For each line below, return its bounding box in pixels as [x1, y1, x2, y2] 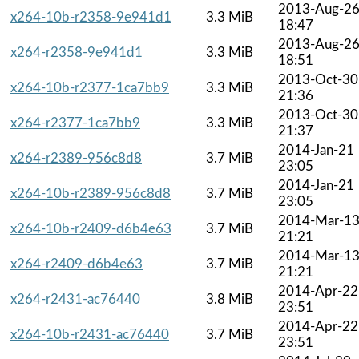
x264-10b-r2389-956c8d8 [10, 186, 171, 200]
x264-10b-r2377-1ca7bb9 [10, 80, 169, 95]
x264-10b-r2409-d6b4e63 [10, 221, 171, 236]
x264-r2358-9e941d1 [10, 45, 143, 59]
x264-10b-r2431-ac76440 [10, 327, 169, 341]
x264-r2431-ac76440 [10, 292, 140, 306]
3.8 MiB [206, 292, 253, 306]
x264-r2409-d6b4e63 [10, 256, 143, 271]
